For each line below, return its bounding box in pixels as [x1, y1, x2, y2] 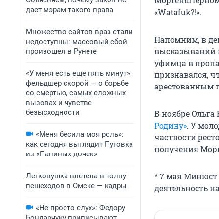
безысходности [26, 108, 80, 117]
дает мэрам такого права [26, 5, 113, 14]
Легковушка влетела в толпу [26, 172, 126, 180]
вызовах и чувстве [26, 98, 92, 107]
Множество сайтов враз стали [26, 27, 133, 36]
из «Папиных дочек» [26, 150, 97, 158]
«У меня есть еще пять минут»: [26, 69, 132, 78]
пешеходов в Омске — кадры [26, 181, 127, 190]
